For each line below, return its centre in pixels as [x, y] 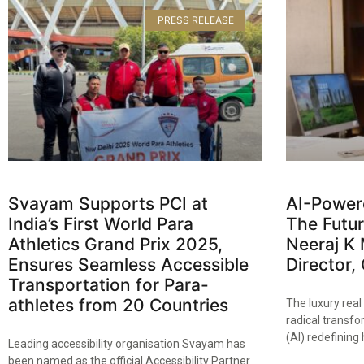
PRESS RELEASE [195, 19]
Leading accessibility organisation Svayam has [127, 343]
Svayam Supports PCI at [108, 203]
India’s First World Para [101, 223]
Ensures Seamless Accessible [128, 264]
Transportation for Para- [108, 284]
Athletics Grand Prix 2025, [115, 244]
